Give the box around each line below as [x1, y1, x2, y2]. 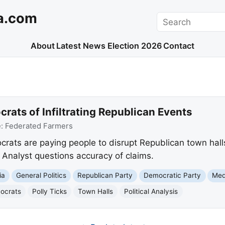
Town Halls [78, 187, 114, 195]
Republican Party [77, 171, 133, 180]
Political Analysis [124, 187, 178, 195]
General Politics [16, 171, 67, 180]
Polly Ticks [32, 187, 67, 195]
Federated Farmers [5, 121, 73, 131]
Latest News [56, 41, 106, 51]
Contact [163, 41, 195, 51]
